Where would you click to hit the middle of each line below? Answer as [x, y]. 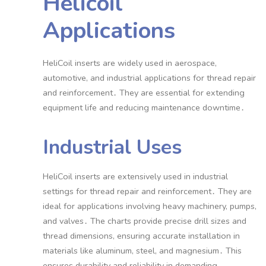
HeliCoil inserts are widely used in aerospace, [129, 63]
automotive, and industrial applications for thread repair [149, 78]
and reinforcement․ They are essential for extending [143, 93]
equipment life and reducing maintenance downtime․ [143, 108]
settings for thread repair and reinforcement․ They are [147, 191]
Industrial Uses [112, 147]
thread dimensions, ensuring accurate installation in [141, 235]
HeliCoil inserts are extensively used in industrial [135, 176]
